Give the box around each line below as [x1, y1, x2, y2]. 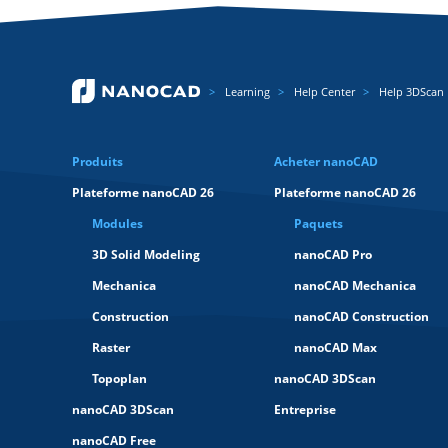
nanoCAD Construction [293, 308, 429, 325]
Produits [72, 153, 123, 170]
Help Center [294, 84, 355, 99]
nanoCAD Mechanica [293, 277, 416, 294]
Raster [92, 339, 130, 356]
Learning [225, 84, 270, 99]
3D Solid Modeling [92, 246, 200, 263]
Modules [92, 215, 143, 232]
